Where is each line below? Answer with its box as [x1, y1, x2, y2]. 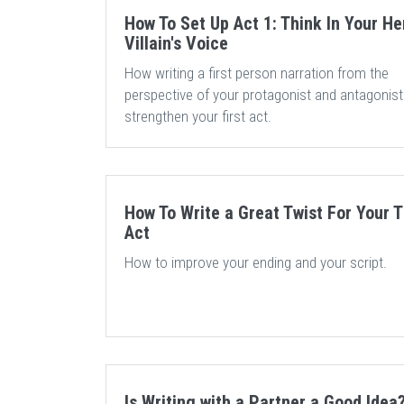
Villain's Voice [124, 32, 228, 54]
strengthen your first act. [124, 107, 271, 125]
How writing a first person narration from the [124, 64, 389, 82]
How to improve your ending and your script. [124, 253, 387, 271]
